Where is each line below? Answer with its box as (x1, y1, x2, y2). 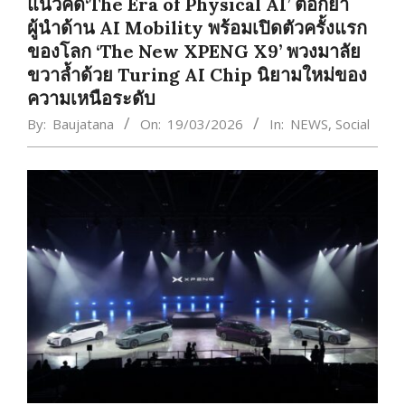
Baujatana (52, 114, 114, 133)
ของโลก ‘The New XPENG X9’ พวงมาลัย (27, 39, 361, 62)
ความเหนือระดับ (27, 86, 169, 109)
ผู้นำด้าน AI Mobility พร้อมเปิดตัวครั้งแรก (27, 15, 367, 39)
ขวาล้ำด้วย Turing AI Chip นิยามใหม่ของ (27, 62, 367, 86)
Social (335, 114, 370, 133)
